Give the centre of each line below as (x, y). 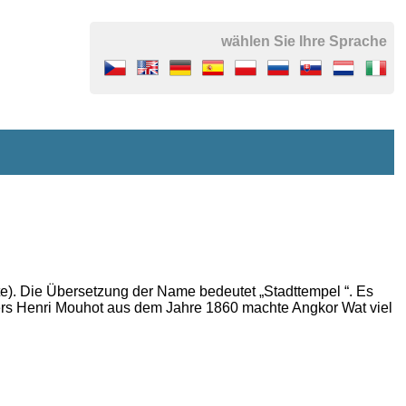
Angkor (315, 307)
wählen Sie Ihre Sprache (304, 41)
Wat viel (366, 307)
